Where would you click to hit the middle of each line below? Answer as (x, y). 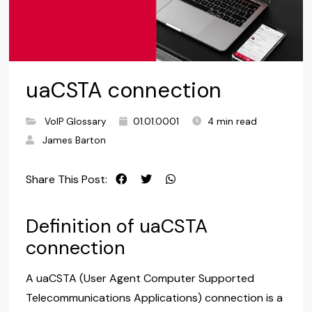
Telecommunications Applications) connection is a (154, 297)
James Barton (74, 141)
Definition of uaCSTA (116, 226)
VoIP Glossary (75, 122)
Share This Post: (66, 180)
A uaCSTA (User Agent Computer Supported (140, 278)
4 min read (232, 122)
